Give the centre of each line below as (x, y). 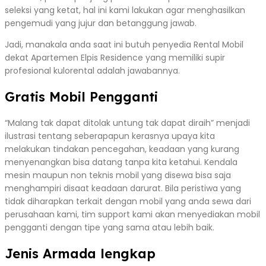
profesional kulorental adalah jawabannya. (92, 70)
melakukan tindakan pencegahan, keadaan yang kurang (122, 149)
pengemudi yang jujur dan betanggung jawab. (101, 23)
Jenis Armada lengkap (80, 253)
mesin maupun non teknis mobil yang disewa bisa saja (118, 175)
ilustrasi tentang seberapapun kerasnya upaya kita (110, 136)
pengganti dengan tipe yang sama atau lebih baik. (110, 227)
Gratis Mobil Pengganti (81, 96)
